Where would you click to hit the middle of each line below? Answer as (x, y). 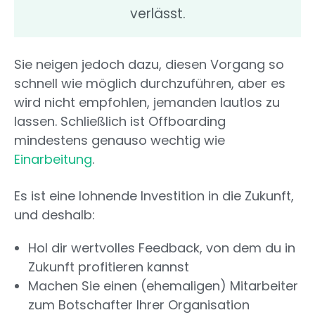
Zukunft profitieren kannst (109, 267)
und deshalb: (54, 215)
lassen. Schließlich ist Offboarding (120, 122)
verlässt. (157, 14)
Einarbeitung (53, 160)
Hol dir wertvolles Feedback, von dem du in (162, 248)
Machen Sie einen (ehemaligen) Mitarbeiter (163, 286)
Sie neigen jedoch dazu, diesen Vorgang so (149, 65)
